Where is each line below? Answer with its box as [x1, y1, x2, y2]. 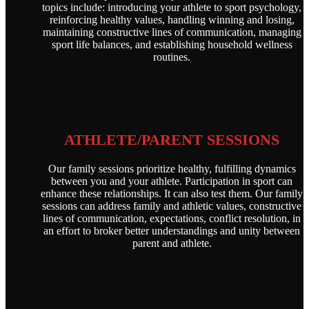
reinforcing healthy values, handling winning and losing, [49, 14, 295, 26]
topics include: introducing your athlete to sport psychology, [42, 1, 301, 13]
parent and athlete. [132, 237, 212, 249]
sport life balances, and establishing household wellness [51, 39, 292, 50]
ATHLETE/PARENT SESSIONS [64, 131, 279, 148]
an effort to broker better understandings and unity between [43, 225, 300, 237]
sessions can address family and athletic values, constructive [42, 200, 301, 212]
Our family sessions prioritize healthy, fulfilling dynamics [48, 163, 296, 175]
